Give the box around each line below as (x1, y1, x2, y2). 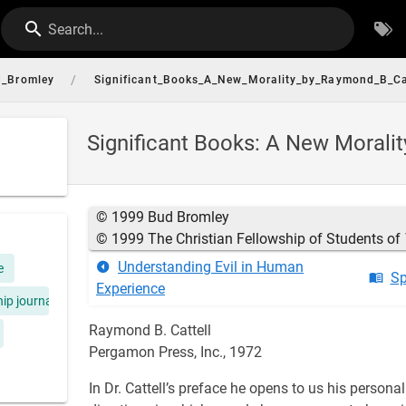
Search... (48, 21, 104, 38)
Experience (96, 280, 165, 297)
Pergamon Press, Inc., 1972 (89, 343, 262, 361)
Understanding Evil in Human (118, 258, 304, 275)
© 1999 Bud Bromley (96, 208, 229, 226)
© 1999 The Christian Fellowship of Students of (96, 230, 404, 247)
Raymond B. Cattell (89, 322, 211, 339)
